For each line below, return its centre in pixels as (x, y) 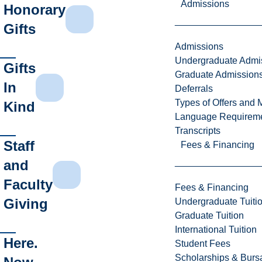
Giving (26, 204)
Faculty (28, 185)
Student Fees (202, 243)
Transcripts (197, 130)
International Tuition (216, 229)
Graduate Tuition (209, 215)
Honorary (35, 10)
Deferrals (194, 88)
